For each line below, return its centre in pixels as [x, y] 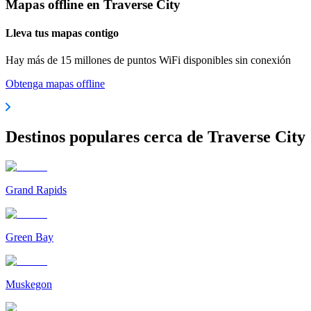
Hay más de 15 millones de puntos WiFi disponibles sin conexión [148, 60]
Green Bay [30, 237]
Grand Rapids [36, 190]
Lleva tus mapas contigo [62, 33]
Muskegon [29, 284]
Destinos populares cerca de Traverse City [155, 136]
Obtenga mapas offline [55, 84]
